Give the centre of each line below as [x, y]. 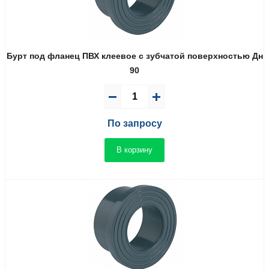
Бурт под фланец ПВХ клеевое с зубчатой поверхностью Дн [134, 56]
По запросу [134, 123]
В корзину [134, 150]
